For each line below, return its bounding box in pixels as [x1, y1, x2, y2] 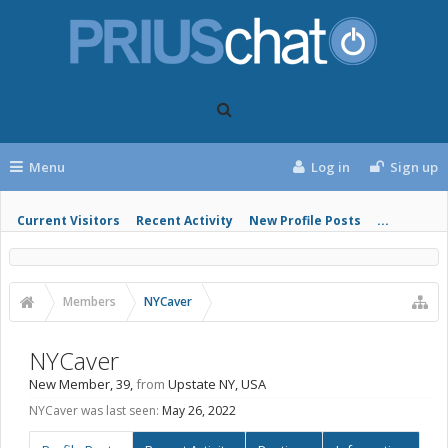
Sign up [390, 158, 438, 176]
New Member [29, 375, 110, 393]
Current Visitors [17, 212, 120, 229]
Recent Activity [136, 212, 233, 229]
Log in [311, 158, 351, 176]
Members [63, 293, 116, 310]
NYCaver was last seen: [29, 402, 159, 419]
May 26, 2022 [162, 402, 236, 419]
